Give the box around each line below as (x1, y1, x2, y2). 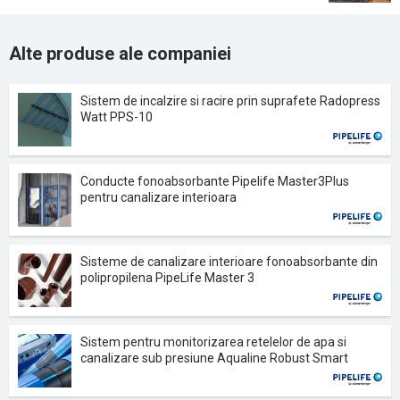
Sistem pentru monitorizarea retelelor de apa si (80, 335, 346, 349)
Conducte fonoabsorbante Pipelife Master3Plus (80, 174, 349, 188)
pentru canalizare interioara (80, 190, 237, 204)
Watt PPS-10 (80, 110, 153, 124)
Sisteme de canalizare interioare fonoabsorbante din (80, 254, 378, 269)
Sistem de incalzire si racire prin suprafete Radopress (80, 94, 380, 108)
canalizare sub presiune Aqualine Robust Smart (80, 351, 348, 365)
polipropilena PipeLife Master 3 (80, 271, 254, 285)
